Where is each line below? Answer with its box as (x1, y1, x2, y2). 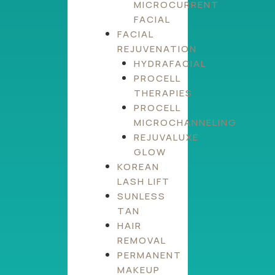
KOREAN (117, 160, 160, 173)
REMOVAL (117, 233, 166, 247)
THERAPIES (134, 86, 193, 99)
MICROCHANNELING (134, 115, 237, 129)
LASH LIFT (117, 174, 170, 188)
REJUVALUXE (134, 130, 199, 144)
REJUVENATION (117, 42, 197, 55)
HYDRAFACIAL (134, 56, 206, 70)
